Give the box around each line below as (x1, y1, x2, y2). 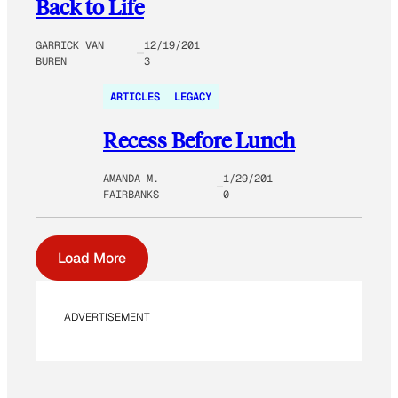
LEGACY (174, 89, 211, 104)
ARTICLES (110, 89, 160, 104)
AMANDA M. (103, 171, 159, 186)
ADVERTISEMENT (64, 309, 150, 324)
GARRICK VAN (36, 37, 104, 52)
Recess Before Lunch (103, 125, 295, 154)
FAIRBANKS (103, 187, 159, 202)
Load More (58, 248, 126, 267)
